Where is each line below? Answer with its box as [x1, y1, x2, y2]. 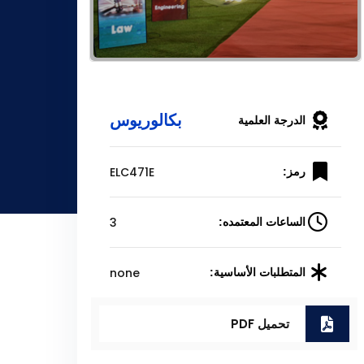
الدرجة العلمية [238, 113, 306, 127]
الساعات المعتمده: [219, 215, 306, 229]
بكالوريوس [109, 109, 182, 132]
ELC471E [109, 163, 154, 180]
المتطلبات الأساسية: [210, 266, 306, 279]
